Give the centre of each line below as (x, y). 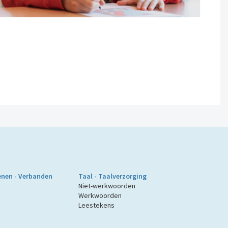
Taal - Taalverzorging (113, 176)
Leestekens (97, 205)
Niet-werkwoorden (107, 186)
